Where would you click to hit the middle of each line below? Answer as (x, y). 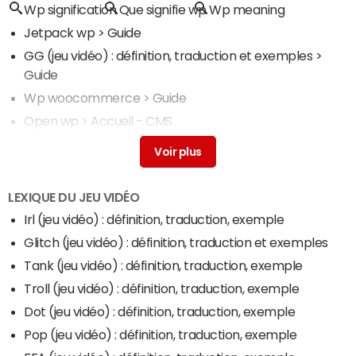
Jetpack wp (60, 33)
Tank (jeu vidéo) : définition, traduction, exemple (163, 266)
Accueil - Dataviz (74, 163)
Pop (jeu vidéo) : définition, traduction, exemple (161, 335)
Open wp (51, 121)
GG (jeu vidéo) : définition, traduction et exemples (168, 56)
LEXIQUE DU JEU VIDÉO (74, 197)
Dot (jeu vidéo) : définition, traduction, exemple (160, 312)
